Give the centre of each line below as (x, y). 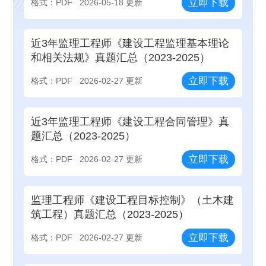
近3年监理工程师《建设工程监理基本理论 (130, 43)
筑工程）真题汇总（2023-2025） (110, 215)
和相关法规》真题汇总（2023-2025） (121, 57)
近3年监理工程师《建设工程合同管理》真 (130, 121)
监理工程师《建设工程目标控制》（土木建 (133, 200)
